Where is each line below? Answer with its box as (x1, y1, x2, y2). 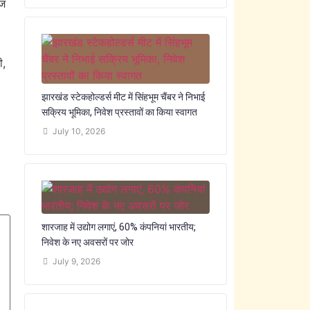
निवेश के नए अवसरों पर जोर (41, 235, 134, 248)
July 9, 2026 (52, 256, 100, 266)
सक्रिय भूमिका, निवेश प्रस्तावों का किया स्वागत (41, 105, 197, 118)
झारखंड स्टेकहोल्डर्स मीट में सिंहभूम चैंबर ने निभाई (41, 90, 206, 103)
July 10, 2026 (52, 126, 105, 136)
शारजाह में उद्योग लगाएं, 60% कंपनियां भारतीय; (41, 220, 196, 233)
